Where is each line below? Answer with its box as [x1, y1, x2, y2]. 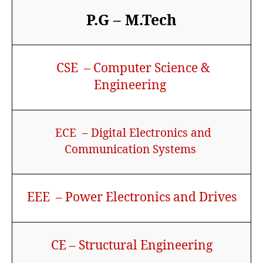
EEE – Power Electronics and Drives [23, 188, 240, 205]
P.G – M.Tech [86, 9, 177, 29]
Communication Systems [64, 141, 199, 157]
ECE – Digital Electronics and [52, 124, 211, 140]
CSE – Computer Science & [53, 59, 210, 76]
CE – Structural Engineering [48, 236, 215, 253]
